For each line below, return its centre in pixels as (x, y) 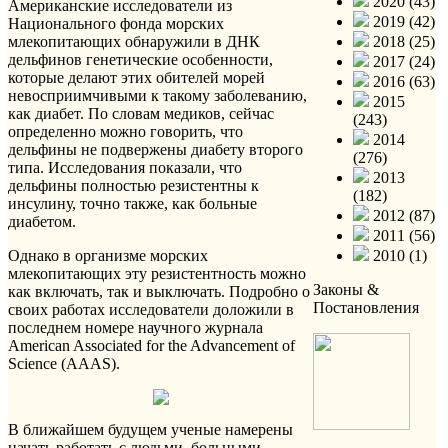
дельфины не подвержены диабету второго (155, 149)
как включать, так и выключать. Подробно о (159, 291)
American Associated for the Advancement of (151, 345)
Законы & (346, 289)
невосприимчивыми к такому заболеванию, (157, 95)
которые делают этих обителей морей (136, 77)
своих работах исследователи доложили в (151, 309)
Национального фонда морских (116, 23)
